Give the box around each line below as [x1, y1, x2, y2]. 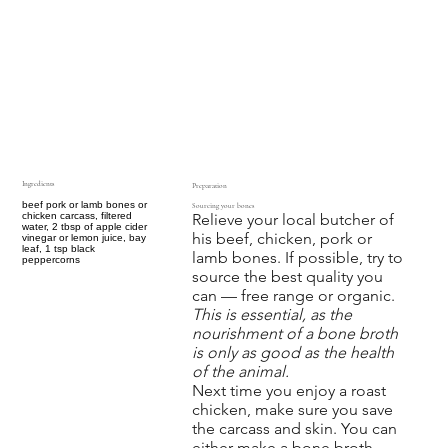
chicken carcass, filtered [21, 209, 132, 221]
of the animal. [191, 361, 289, 381]
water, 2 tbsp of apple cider [21, 220, 147, 232]
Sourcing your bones [191, 200, 254, 210]
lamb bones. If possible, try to [191, 247, 403, 267]
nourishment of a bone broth [191, 323, 398, 343]
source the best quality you [191, 266, 383, 286]
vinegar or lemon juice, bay [21, 231, 146, 243]
